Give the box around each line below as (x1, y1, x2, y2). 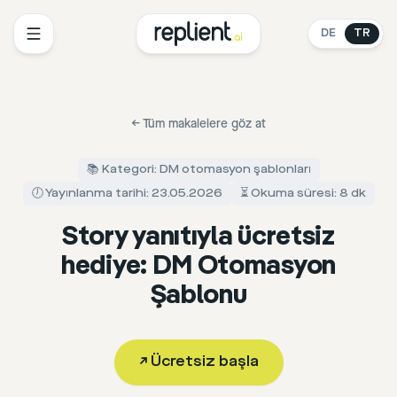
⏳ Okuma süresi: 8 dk (239, 186, 366, 200)
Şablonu (150, 283, 247, 309)
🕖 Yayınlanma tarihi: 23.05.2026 (31, 186, 222, 200)
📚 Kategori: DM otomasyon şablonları (86, 162, 311, 176)
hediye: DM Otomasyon (61, 253, 336, 280)
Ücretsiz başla (150, 354, 259, 370)
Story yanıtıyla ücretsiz (62, 224, 335, 251)
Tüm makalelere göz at (143, 117, 266, 131)
